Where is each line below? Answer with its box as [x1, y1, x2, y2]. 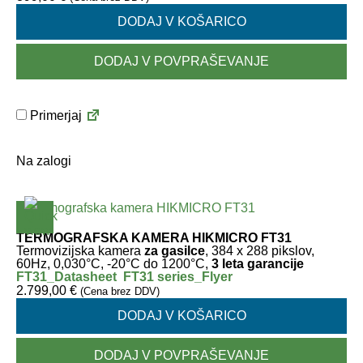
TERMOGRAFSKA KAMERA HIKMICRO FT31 [16, 231, 292, 245]
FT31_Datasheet [16, 270, 117, 284]
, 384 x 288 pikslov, [205, 244, 314, 258]
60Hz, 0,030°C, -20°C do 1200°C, [16, 257, 208, 271]
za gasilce [144, 244, 205, 258]
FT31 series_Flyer [123, 270, 233, 284]
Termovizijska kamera [16, 244, 144, 258]
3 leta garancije [208, 257, 304, 271]
